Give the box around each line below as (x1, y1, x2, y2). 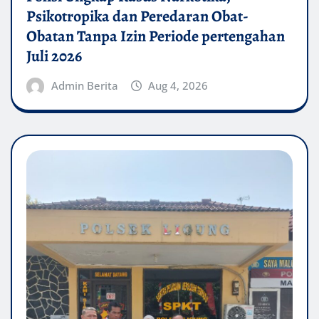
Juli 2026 (26, 46, 82, 68)
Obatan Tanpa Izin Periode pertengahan (26, 26, 285, 48)
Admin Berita (51, 78, 118, 93)
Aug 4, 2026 (148, 78, 209, 93)
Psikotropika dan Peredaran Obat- (26, 6, 249, 28)
